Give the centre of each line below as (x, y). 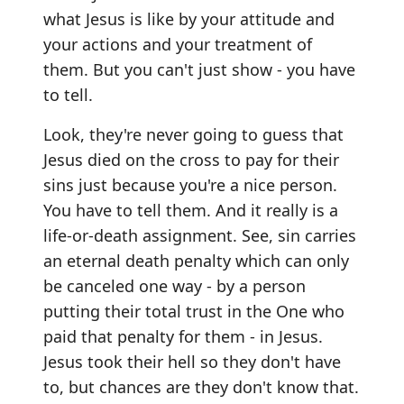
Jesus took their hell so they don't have (192, 361)
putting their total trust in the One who (194, 311)
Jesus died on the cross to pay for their (191, 159)
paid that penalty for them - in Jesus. (183, 336)
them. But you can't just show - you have (199, 69)
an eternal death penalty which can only (196, 260)
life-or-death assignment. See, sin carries (200, 235)
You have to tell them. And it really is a (191, 210)
